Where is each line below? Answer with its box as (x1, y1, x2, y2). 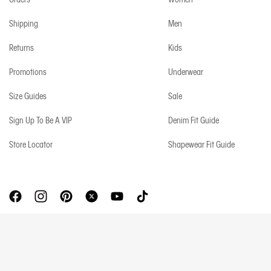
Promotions (9, 66, 47, 77)
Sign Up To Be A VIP (9, 114, 72, 126)
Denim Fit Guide (168, 114, 219, 126)
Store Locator (9, 139, 53, 150)
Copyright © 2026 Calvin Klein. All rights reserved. (9, 230, 174, 242)
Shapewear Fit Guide (168, 139, 235, 150)
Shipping (9, 18, 38, 29)
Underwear (168, 66, 203, 77)
